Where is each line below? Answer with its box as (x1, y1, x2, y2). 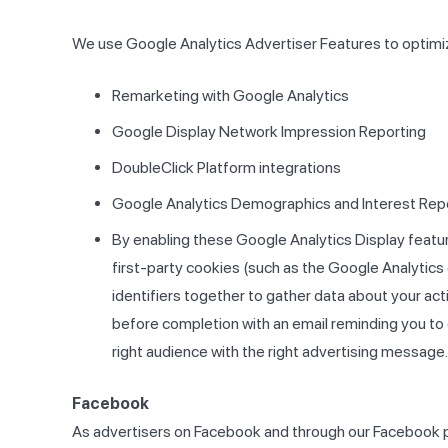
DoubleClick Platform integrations (112, 158, 341, 178)
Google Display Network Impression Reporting (112, 122, 426, 142)
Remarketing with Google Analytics (112, 86, 349, 106)
